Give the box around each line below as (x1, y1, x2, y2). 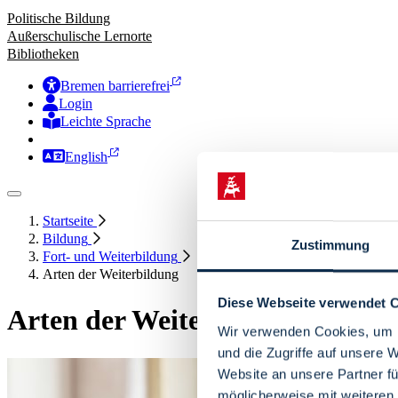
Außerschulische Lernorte (7, 28, 152, 44)
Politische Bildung (7, 10, 110, 26)
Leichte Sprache (60, 113, 151, 129)
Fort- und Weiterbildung (43, 248, 178, 264)
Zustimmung (291, 237, 370, 253)
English (65, 148, 107, 164)
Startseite (43, 212, 93, 228)
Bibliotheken (7, 45, 79, 61)
